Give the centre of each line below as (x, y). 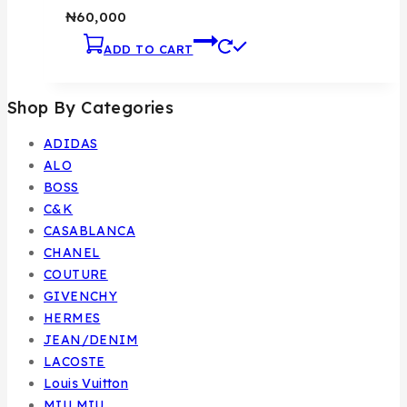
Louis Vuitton (86, 384)
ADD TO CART (149, 50)
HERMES (72, 318)
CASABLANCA (89, 231)
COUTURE (76, 275)
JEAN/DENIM (91, 340)
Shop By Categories (91, 108)
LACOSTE (74, 362)
